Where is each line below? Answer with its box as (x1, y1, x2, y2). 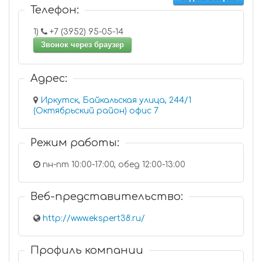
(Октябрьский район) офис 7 (129, 106, 158, 115)
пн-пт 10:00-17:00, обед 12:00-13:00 (40, 160, 185, 169)
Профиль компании (30, 244, 143, 256)
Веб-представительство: (30, 191, 183, 202)
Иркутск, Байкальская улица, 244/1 (40, 96, 191, 105)
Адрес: (30, 73, 67, 84)
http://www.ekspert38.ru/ (43, 214, 145, 223)
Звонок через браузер (41, 40, 124, 49)
